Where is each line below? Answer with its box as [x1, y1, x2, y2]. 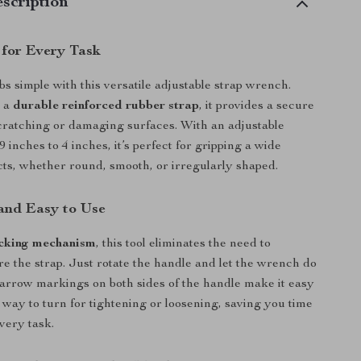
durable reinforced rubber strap [13, 100, 200, 113]
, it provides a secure [199, 100, 315, 113]
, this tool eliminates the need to [96, 238, 272, 251]
